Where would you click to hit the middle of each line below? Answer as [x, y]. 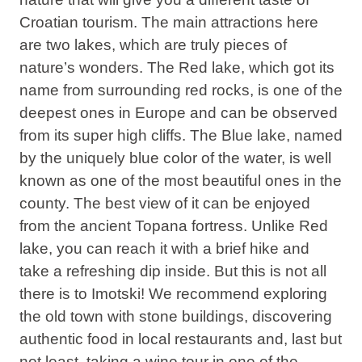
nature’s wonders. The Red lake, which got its [177, 67]
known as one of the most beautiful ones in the [180, 180]
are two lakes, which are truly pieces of [153, 44]
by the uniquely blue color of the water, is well [175, 158]
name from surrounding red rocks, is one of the [181, 90]
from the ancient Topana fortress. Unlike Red [173, 225]
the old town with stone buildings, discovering [175, 316]
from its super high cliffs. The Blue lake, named [181, 135]
